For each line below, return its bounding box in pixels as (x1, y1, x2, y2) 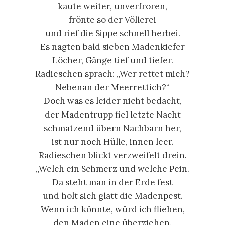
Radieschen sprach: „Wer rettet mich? (35, 68, 190, 79)
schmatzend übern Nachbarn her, (44, 123, 181, 134)
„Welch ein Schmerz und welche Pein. (36, 163, 189, 174)
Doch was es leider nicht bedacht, (43, 95, 182, 106)
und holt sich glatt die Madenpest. (42, 190, 183, 201)
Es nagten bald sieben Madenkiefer (40, 41, 185, 52)
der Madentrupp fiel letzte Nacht (44, 109, 181, 120)
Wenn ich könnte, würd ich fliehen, (40, 204, 185, 215)
